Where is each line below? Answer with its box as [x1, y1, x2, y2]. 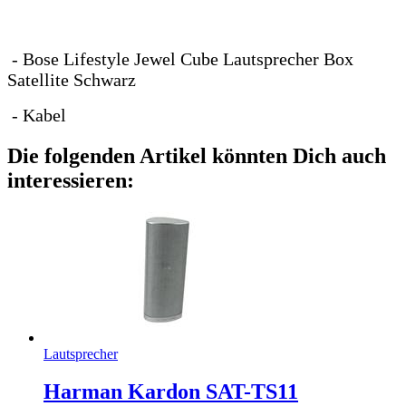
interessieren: [7, 168, 134, 192]
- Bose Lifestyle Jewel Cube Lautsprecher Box [7, 48, 353, 69]
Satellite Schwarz [7, 69, 136, 90]
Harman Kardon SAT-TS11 [43, 380, 298, 404]
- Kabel [7, 104, 66, 125]
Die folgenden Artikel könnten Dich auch [7, 143, 386, 168]
